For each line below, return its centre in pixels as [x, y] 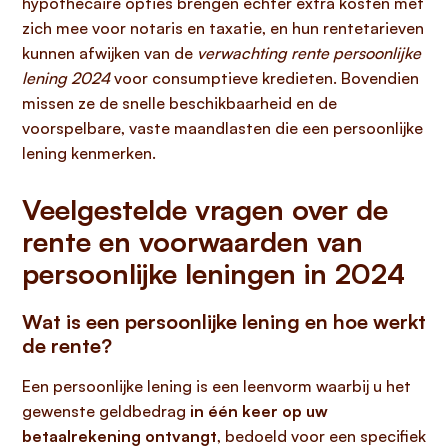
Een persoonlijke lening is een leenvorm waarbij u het [216, 386]
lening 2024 [66, 78]
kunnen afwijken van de [109, 53]
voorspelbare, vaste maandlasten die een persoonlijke [222, 128]
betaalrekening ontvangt [119, 436]
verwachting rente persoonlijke [309, 53]
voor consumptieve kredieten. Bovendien [264, 78]
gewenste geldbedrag [106, 411]
